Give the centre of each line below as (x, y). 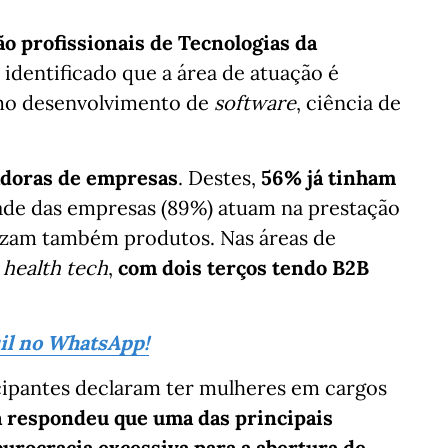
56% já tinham (328, 177)
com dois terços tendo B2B (243, 267)
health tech (55, 267)
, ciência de (348, 102)
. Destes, (219, 177)
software (255, 102)
